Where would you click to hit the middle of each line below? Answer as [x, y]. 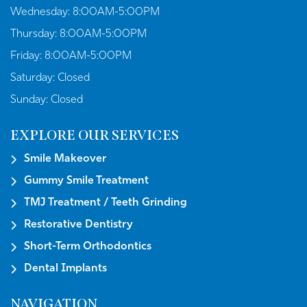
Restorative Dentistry [78, 225]
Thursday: [35, 35]
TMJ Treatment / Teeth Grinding [106, 203]
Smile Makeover [65, 159]
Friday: [27, 57]
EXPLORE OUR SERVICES [95, 135]
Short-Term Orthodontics [88, 247]
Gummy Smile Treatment [86, 181]
